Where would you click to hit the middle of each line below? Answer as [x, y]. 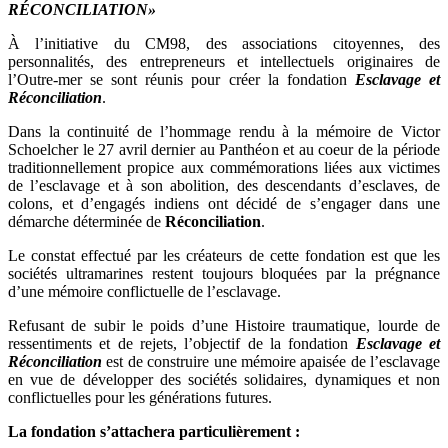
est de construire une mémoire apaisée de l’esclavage [273, 362]
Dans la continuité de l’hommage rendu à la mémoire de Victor [224, 132]
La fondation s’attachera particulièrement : [154, 432]
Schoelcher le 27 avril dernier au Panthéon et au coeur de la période [224, 150]
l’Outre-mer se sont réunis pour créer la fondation [181, 80]
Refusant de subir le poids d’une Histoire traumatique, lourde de [224, 326]
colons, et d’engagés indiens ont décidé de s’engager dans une [224, 204]
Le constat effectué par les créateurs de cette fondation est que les [224, 256]
